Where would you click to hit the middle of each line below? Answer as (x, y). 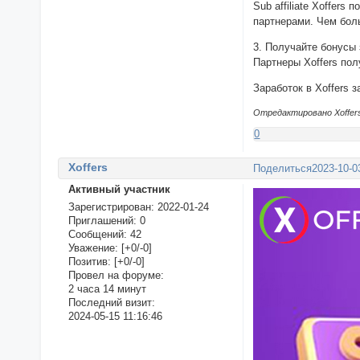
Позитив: (89, 262)
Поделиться (283, 168)
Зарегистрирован (109, 207)
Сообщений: (97, 235)
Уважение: (93, 248)
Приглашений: (102, 221)
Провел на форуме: (116, 276)
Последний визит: (111, 303)
